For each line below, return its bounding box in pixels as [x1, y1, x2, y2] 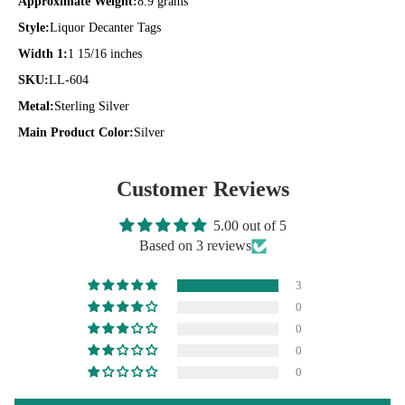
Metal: [18, 99, 54, 113]
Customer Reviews [116, 177, 289, 201]
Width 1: [18, 47, 68, 61]
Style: [18, 21, 50, 34]
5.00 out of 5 [212, 218, 287, 233]
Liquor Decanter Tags [50, 21, 161, 34]
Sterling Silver [54, 99, 129, 113]
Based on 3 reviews [138, 238, 251, 253]
